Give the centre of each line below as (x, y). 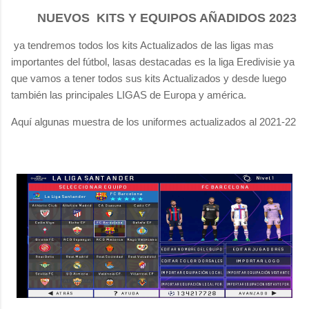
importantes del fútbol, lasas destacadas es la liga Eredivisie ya (153, 61)
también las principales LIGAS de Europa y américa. (129, 94)
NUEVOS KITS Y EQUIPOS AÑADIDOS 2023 (154, 18)
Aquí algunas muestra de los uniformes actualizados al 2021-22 (153, 121)
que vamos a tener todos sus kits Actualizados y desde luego (149, 78)
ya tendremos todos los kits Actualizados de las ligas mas (142, 45)
